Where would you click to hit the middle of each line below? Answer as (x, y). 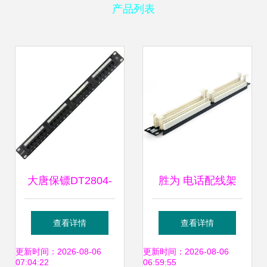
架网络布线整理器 (197, 252)
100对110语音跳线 (197, 216)
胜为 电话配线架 (197, 181)
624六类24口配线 (70, 216)
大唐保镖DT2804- (70, 181)
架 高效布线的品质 (70, 252)
